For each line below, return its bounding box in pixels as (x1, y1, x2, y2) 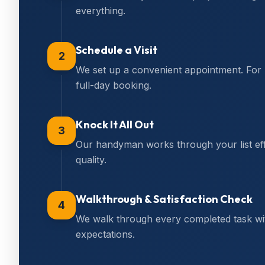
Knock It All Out (76, 118, 154, 131)
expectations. (76, 228, 135, 240)
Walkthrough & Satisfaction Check (76, 192, 253, 206)
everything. (76, 5, 125, 17)
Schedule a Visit (76, 43, 157, 57)
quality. (76, 154, 106, 166)
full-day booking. (76, 79, 151, 91)
